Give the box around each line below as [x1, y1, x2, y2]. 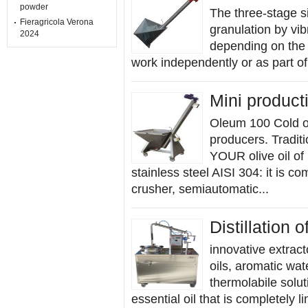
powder [20, 2, 48, 12]
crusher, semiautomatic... [131, 182, 269, 196]
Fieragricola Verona [20, 17, 93, 27]
